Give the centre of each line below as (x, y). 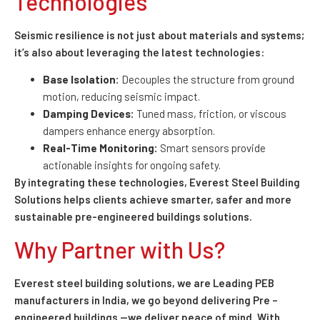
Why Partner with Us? (120, 249)
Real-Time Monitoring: (100, 148)
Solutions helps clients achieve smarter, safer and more (153, 200)
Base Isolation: (81, 80)
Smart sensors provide (212, 148)
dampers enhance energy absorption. (129, 131)
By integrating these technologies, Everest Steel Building (157, 182)
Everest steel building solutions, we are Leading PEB (144, 282)
